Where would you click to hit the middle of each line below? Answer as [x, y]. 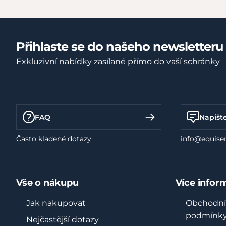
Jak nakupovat [56, 203]
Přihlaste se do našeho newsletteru [120, 46]
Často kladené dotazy [54, 139]
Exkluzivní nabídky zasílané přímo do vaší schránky [118, 61]
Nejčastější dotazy [63, 220]
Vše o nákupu [47, 183]
